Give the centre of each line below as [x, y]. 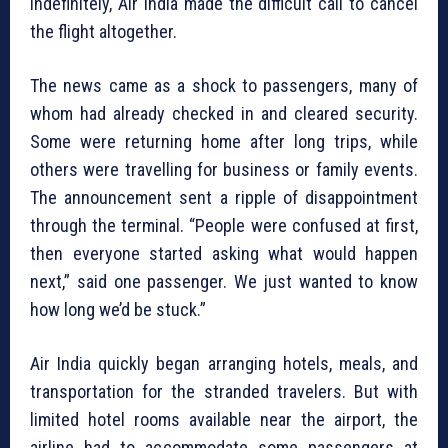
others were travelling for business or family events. [224, 170]
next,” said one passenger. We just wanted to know [224, 282]
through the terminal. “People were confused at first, [224, 226]
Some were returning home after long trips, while [224, 142]
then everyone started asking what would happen [224, 254]
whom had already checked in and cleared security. [224, 114]
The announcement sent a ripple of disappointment [224, 198]
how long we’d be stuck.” [118, 310]
